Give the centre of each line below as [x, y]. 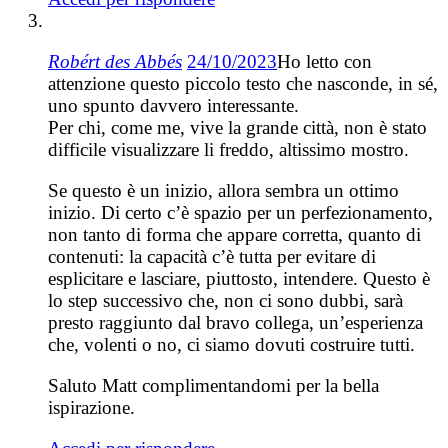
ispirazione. [91, 408]
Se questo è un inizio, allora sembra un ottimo [223, 191]
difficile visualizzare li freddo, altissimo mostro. [228, 150]
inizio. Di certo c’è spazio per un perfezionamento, [240, 213]
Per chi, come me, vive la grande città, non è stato [237, 128]
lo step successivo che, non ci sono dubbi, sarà [225, 301]
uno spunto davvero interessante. [173, 106]
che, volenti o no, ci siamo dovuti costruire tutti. [231, 345]
